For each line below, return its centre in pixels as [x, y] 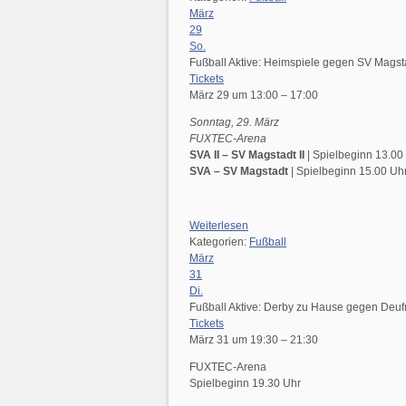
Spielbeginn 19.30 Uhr [245, 383]
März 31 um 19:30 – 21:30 [254, 340]
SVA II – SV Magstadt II [248, 155]
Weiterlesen [219, 226]
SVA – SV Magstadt [240, 171]
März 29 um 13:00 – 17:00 [254, 95]
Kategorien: [219, 242]
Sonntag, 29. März [234, 122]
